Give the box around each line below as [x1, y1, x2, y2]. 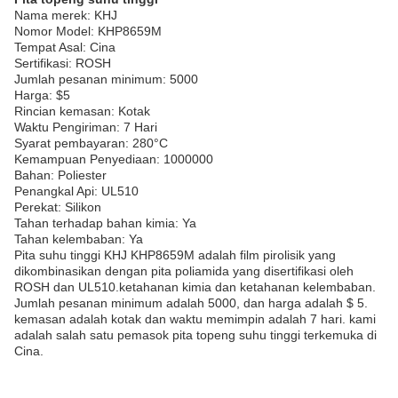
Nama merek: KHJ [14, 8, 117, 22]
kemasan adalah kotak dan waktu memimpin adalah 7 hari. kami [14, 312, 376, 326]
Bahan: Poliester [14, 168, 107, 182]
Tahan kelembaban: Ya [14, 232, 143, 246]
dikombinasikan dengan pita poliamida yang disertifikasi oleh [14, 264, 354, 278]
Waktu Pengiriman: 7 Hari [14, 120, 157, 134]
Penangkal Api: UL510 [14, 184, 139, 198]
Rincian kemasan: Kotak [14, 104, 150, 118]
